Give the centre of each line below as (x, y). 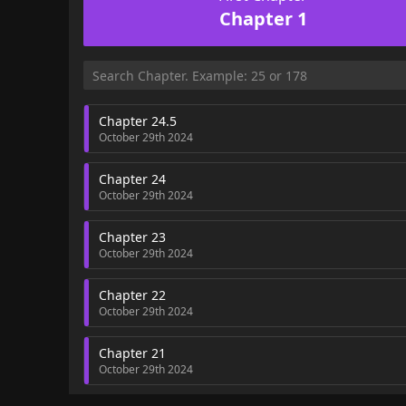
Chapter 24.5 (138, 121)
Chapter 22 (132, 295)
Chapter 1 (263, 18)
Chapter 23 (132, 237)
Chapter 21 (132, 353)
